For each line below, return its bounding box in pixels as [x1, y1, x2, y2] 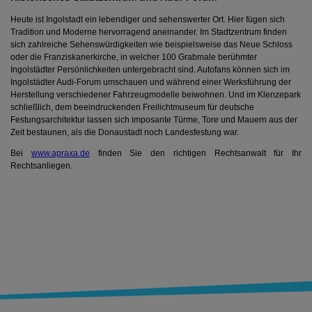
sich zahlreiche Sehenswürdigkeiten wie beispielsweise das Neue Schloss [10, 40, 292, 50]
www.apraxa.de [31, 148, 90, 159]
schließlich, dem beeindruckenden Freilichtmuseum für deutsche [10, 102, 254, 113]
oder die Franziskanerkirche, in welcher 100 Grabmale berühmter [10, 52, 257, 63]
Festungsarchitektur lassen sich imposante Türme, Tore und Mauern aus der [10, 115, 297, 125]
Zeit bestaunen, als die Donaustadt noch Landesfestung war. [10, 127, 239, 138]
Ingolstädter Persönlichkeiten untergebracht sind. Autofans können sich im [10, 65, 290, 75]
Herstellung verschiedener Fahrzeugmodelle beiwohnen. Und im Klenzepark [10, 90, 301, 100]
